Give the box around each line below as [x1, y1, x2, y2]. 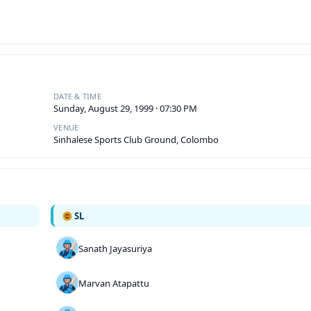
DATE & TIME [53, 91, 102, 101]
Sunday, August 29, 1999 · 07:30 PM [53, 102, 197, 115]
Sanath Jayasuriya [78, 242, 152, 255]
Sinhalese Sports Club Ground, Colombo [53, 133, 219, 146]
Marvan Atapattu [78, 277, 149, 289]
